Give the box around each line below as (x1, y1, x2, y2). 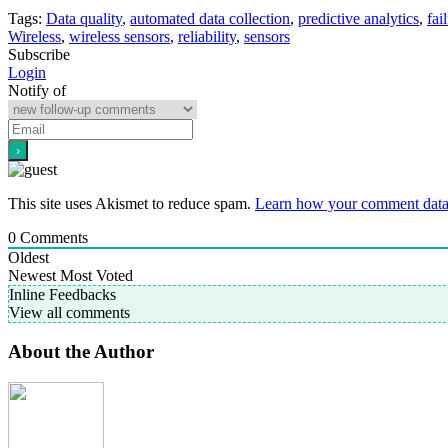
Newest (8, 266, 56, 284)
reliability (178, 27, 236, 45)
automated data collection (130, 9, 290, 27)
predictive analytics (298, 9, 419, 27)
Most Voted (60, 266, 133, 284)
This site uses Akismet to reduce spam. (8, 194, 255, 212)
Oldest (8, 248, 49, 266)
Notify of (8, 81, 66, 99)
